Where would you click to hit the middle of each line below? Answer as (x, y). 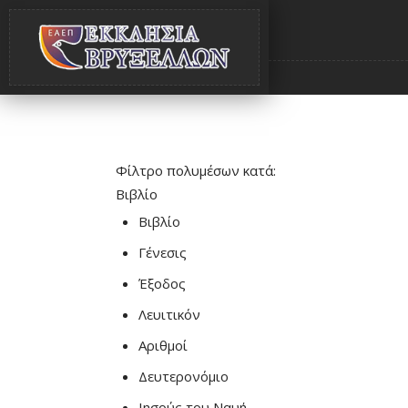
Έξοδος (162, 283)
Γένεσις (163, 252)
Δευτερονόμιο (184, 376)
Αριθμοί (163, 345)
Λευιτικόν (169, 314)
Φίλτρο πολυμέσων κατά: (196, 170)
